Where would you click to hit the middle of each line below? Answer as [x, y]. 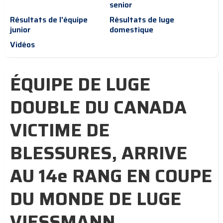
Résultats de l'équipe [49, 20]
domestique [131, 30]
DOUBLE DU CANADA [98, 107]
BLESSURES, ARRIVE [99, 153]
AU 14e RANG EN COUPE [111, 176]
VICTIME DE [60, 130]
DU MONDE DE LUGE [96, 199]
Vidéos [22, 45]
